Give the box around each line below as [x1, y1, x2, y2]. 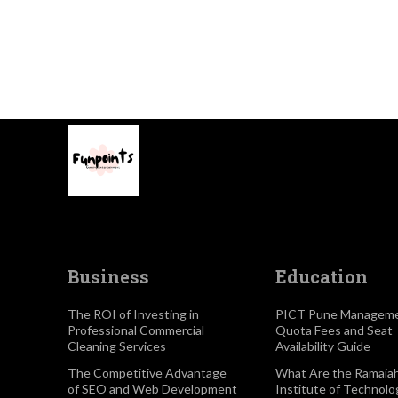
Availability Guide [275, 338, 371, 354]
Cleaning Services [68, 338, 166, 354]
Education [275, 265, 369, 289]
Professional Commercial [68, 322, 204, 338]
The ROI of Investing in [68, 306, 199, 322]
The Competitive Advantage [68, 365, 227, 381]
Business [68, 265, 149, 289]
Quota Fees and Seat [275, 322, 394, 338]
